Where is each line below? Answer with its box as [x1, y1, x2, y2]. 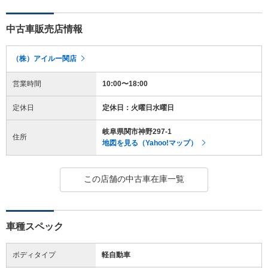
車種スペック [6, 221, 63, 232]
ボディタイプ [13, 250, 56, 259]
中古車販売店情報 [6, 23, 83, 34]
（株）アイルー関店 [12, 54, 77, 63]
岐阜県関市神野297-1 [102, 127, 172, 136]
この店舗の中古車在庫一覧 [83, 173, 184, 184]
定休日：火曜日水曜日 [102, 103, 174, 112]
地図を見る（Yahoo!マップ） [102, 138, 197, 147]
